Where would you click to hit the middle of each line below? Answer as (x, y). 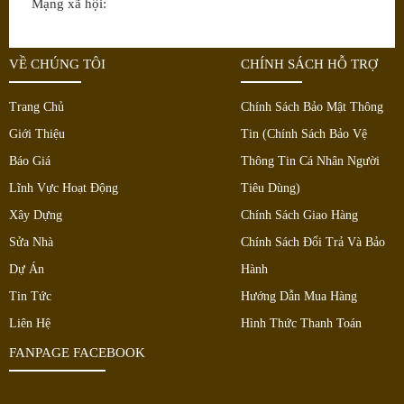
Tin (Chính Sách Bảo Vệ (303, 133)
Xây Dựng (36, 215)
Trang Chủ (37, 106)
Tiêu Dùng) (270, 188)
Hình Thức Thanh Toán (301, 323)
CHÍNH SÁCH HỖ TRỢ (309, 64)
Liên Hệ (30, 323)
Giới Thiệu (37, 133)
